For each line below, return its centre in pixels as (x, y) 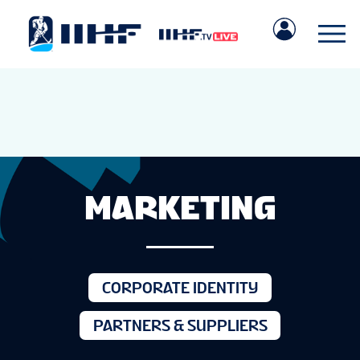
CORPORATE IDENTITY (180, 287)
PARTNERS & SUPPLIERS (180, 325)
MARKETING (180, 207)
